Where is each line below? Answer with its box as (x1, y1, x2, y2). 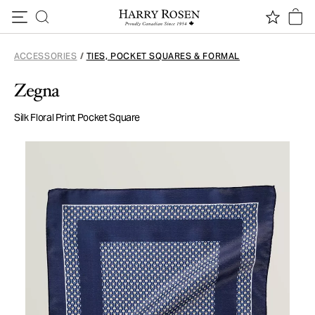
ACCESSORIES (14, 51, 77, 61)
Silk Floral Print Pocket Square (14, 111, 141, 124)
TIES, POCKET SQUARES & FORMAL (86, 51, 240, 61)
